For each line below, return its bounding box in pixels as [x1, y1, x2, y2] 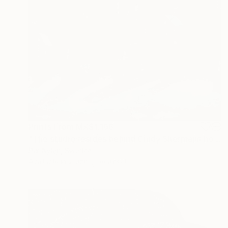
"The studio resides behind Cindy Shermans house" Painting [213, 133, 221, 144]
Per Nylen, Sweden [28, 146, 92, 155]
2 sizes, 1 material [68, 157, 126, 166]
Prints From [28, 121, 76, 132]
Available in [28, 157, 68, 166]
